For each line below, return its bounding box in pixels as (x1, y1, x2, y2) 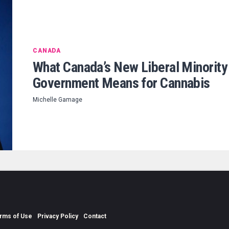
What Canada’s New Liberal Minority (33, 58, 227, 76)
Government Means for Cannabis (33, 74, 210, 91)
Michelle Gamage (33, 96, 82, 103)
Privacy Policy (37, 213, 78, 220)
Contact (83, 213, 106, 220)
